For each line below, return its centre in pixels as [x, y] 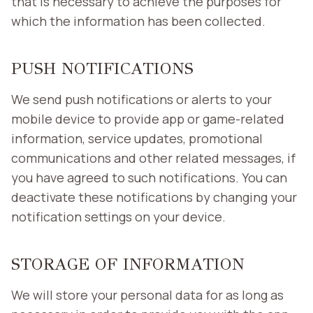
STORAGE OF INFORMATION [128, 264]
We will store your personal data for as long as [147, 294]
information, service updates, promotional [137, 138]
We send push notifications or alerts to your [141, 99]
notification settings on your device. [118, 216]
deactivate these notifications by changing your [154, 197]
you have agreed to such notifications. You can [149, 177]
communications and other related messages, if [153, 158]
